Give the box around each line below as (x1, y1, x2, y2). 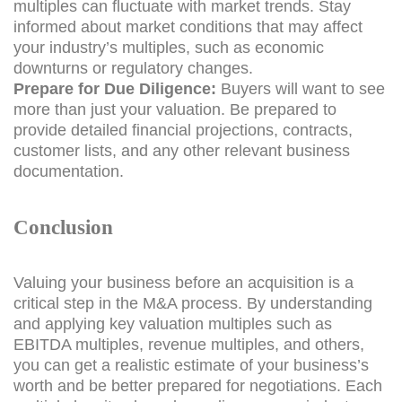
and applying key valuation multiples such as (13, 314, 332, 333)
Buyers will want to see (216, 79, 385, 98)
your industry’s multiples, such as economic (13, 38, 324, 57)
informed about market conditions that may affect (13, 17, 363, 36)
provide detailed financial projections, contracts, (13, 120, 353, 139)
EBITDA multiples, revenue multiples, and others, (13, 335, 364, 354)
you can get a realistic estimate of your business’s (13, 355, 369, 374)
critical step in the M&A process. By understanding (13, 293, 372, 312)
